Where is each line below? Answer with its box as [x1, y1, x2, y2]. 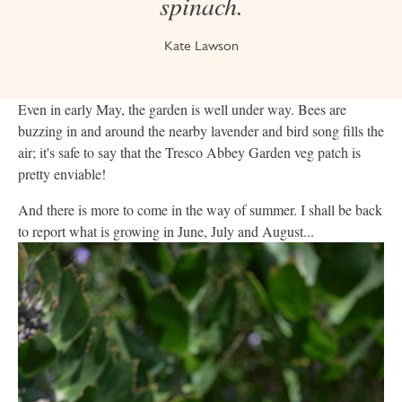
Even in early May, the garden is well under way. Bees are [18, 100, 346, 119]
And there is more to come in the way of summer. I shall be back [18, 200, 382, 220]
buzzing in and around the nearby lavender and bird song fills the [18, 121, 384, 141]
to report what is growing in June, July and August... [18, 222, 314, 241]
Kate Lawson [163, 37, 239, 55]
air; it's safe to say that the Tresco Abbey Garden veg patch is [18, 143, 361, 162]
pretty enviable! [18, 164, 106, 184]
